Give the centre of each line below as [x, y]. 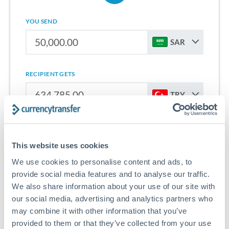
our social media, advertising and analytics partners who [112, 198]
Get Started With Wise [114, 174]
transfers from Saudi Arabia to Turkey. [114, 143]
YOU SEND [41, 21]
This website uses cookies [60, 145]
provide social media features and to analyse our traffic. [111, 174]
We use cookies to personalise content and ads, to [102, 161]
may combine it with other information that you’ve [99, 210]
